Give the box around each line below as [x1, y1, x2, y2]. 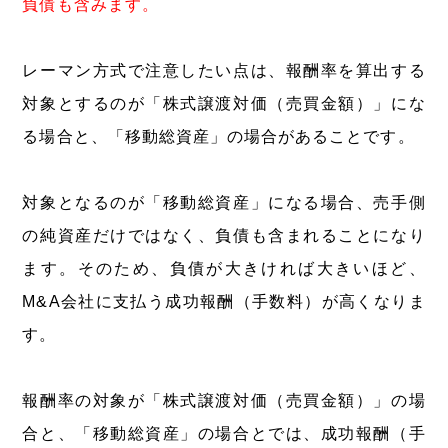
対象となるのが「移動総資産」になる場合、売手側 [22, 193, 426, 211]
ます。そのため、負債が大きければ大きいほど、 [22, 259, 426, 277]
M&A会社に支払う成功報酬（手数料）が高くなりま [22, 292, 426, 310]
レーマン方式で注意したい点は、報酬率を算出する [22, 61, 426, 79]
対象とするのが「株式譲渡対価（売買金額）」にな [22, 94, 426, 112]
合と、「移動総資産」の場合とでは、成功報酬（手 [22, 424, 426, 442]
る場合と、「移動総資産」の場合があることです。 [22, 127, 415, 145]
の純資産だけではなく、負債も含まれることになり [22, 226, 426, 244]
